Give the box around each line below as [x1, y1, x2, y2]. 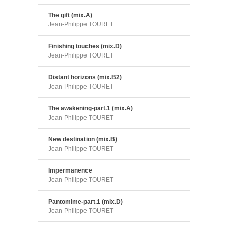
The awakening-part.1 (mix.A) [48, 104, 133, 112]
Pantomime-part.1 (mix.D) [48, 197, 123, 205]
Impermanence [48, 166, 92, 174]
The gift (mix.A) [48, 11, 92, 19]
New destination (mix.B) [48, 135, 117, 143]
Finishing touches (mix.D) [48, 42, 122, 50]
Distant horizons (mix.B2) [48, 73, 122, 81]
